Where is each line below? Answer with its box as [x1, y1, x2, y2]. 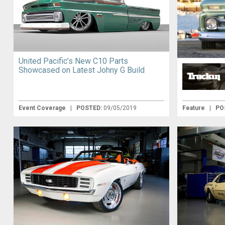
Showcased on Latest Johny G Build [18, 65, 145, 75]
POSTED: [76, 104, 103, 112]
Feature [182, 104, 207, 112]
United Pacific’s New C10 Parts [18, 56, 128, 66]
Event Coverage [18, 104, 67, 112]
